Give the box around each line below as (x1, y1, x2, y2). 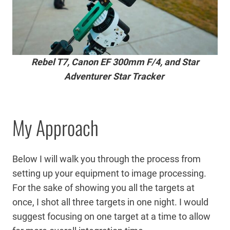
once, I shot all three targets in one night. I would (12, 196, 208, 207)
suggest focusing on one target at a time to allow (12, 210, 210, 222)
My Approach (12, 112, 99, 142)
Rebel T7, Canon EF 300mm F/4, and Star (31, 56, 199, 67)
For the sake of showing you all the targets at (12, 182, 195, 193)
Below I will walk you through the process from (12, 153, 201, 164)
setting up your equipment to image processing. (12, 167, 206, 179)
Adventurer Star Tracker (64, 70, 166, 82)
